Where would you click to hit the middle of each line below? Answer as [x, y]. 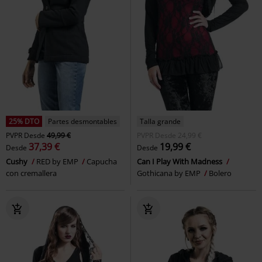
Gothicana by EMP [170, 173]
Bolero [220, 173]
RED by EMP [58, 161]
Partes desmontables [82, 121]
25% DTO [24, 121]
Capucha [102, 161]
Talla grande [160, 121]
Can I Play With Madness [180, 161]
